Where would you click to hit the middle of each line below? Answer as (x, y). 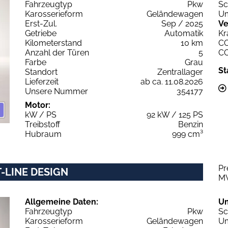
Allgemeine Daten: (62, 202)
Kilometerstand (53, 43)
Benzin (191, 124)
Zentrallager (180, 72)
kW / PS (41, 115)
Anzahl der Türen (57, 52)
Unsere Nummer (56, 91)
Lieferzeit (42, 81)
